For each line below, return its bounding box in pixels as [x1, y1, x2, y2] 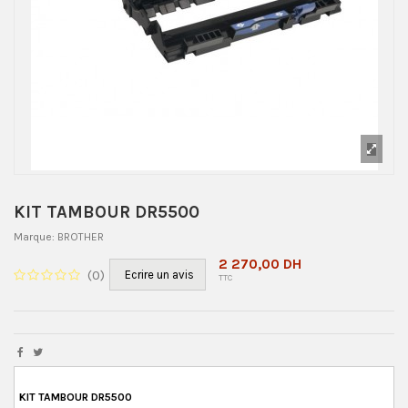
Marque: [14, 230, 55, 244]
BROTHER [57, 230, 104, 244]
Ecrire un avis [125, 268, 194, 282]
